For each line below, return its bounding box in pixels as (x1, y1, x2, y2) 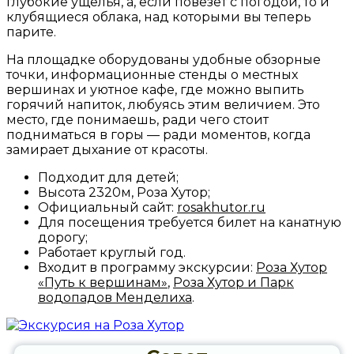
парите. (6, 24, 56, 40)
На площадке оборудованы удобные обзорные (6, 52, 321, 68)
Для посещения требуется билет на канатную (38, 215, 341, 231)
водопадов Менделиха (38, 290, 192, 306)
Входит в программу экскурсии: (38, 260, 256, 276)
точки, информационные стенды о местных (6, 67, 298, 83)
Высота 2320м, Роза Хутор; (38, 185, 210, 201)
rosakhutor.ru (177, 200, 265, 216)
